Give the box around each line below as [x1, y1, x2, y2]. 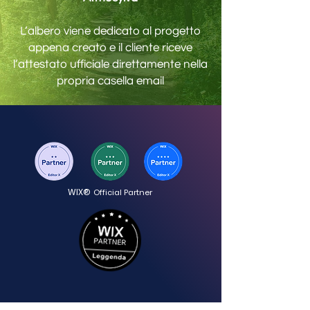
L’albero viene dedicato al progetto [20, 25, 201, 37]
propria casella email [57, 75, 164, 87]
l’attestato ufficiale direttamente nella [13, 58, 208, 71]
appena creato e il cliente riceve [28, 42, 192, 54]
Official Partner [93, 187, 152, 198]
